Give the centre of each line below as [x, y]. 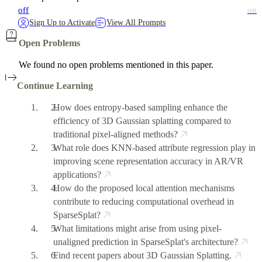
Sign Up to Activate [62, 23]
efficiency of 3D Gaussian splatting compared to [142, 121]
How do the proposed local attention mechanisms [144, 188]
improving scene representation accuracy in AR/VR [149, 161]
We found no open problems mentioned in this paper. [116, 65]
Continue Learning [55, 86]
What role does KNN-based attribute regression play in [155, 148]
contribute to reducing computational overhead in [144, 201]
